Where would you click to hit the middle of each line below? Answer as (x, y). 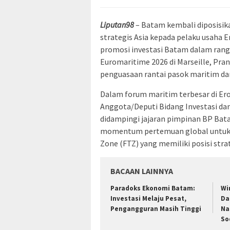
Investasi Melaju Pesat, (148, 198)
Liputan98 (117, 24)
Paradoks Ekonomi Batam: (153, 188)
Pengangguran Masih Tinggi (156, 208)
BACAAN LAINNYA (142, 171)
